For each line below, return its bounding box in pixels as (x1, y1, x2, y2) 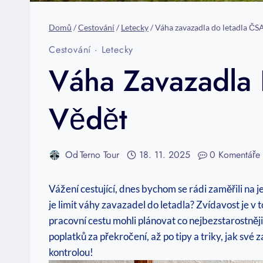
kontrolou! (49, 246, 93, 259)
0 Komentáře (210, 148, 261, 162)
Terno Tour (80, 148, 120, 162)
